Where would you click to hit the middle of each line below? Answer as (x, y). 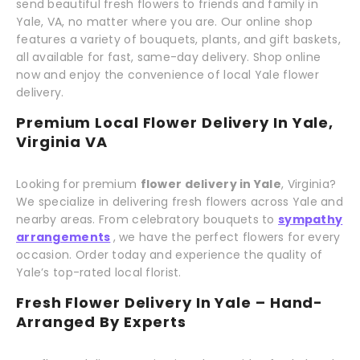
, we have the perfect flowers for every (227, 237)
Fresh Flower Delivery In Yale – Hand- (170, 303)
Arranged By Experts (102, 322)
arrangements (63, 237)
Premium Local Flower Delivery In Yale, (175, 123)
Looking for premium (78, 184)
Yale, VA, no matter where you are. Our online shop (164, 22)
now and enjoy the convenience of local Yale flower (168, 75)
